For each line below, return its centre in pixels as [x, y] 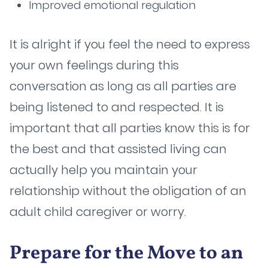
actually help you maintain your [103, 170]
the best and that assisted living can [118, 149]
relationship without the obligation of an [128, 191]
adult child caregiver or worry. [99, 212]
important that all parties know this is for [130, 128]
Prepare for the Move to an [127, 254]
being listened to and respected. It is [117, 107]
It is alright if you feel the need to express [130, 44]
